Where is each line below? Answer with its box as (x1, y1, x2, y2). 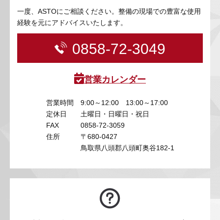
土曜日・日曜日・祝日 (80, 110, 149, 118)
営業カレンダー (84, 75, 146, 85)
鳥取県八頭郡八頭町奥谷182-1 (80, 144, 174, 152)
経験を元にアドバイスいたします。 (17, 19, 127, 27)
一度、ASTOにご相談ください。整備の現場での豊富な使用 (17, 7, 201, 16)
